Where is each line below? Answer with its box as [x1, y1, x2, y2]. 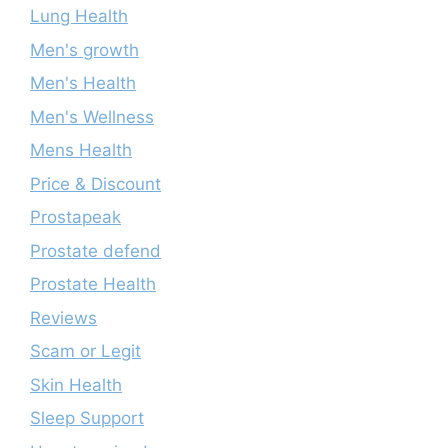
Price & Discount [30, 173, 161, 194]
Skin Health [30, 374, 122, 395]
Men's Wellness [30, 106, 154, 127]
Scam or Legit [30, 341, 141, 361]
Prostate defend [30, 240, 161, 261]
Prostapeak [30, 207, 121, 227]
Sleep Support [30, 408, 144, 428]
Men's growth [30, 39, 139, 60]
